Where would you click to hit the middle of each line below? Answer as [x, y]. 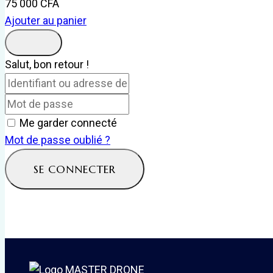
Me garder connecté [68, 122]
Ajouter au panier [46, 20]
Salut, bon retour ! [47, 64]
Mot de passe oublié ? [58, 140]
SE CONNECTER [75, 169]
